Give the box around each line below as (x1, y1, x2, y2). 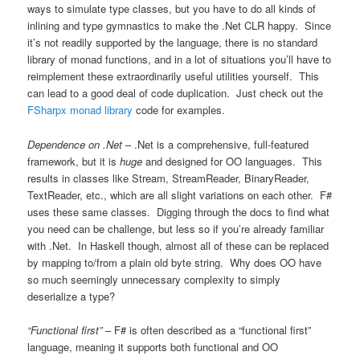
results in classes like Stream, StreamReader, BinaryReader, (27, 170, 310, 186)
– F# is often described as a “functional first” (102, 321, 312, 337)
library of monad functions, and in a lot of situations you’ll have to (27, 51, 332, 67)
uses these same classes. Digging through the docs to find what (27, 203, 330, 219)
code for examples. (133, 102, 226, 118)
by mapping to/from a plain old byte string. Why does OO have (27, 254, 322, 270)
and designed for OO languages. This (142, 153, 323, 169)
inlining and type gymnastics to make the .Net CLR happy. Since (27, 18, 332, 34)
